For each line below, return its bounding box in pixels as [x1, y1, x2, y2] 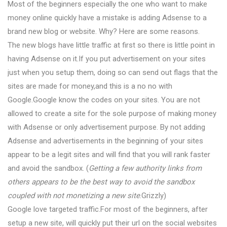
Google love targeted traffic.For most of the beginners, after [8, 205, 208, 214]
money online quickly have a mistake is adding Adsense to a [8, 13, 207, 22]
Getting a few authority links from [89, 164, 202, 173]
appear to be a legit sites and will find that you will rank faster [8, 150, 210, 159]
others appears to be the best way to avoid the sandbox [8, 177, 195, 186]
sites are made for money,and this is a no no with [8, 82, 172, 91]
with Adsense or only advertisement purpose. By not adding [8, 123, 205, 132]
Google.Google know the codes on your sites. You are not [8, 95, 200, 104]
